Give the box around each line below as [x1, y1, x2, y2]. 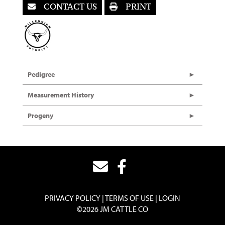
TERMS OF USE [105, 193, 154, 203]
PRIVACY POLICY [45, 193, 100, 203]
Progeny [28, 111, 53, 121]
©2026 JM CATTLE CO [77, 204, 148, 214]
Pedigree [28, 70, 55, 79]
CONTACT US [42, 2, 97, 13]
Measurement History [28, 90, 94, 100]
